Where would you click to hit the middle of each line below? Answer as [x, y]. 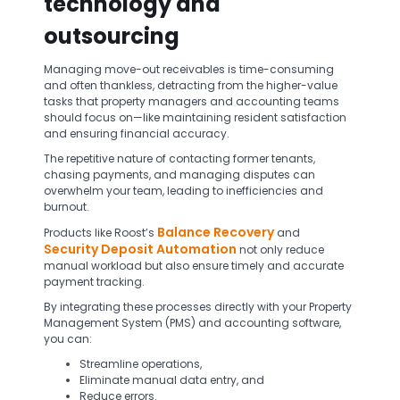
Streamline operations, [141, 364]
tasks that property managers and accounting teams [192, 101]
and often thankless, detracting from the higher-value [191, 85]
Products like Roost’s [100, 233]
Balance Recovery [216, 232]
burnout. [68, 207]
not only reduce [280, 250]
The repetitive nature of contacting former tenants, [179, 158]
